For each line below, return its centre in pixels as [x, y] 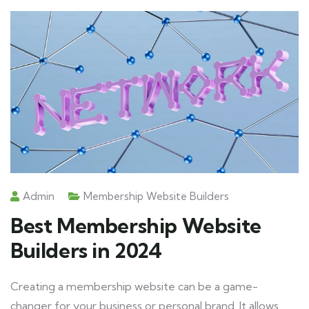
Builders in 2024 [86, 251]
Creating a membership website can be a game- [134, 287]
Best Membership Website [136, 226]
